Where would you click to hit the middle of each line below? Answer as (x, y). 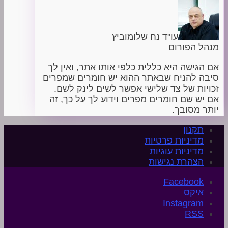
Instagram (183, 203)
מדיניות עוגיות (177, 151)
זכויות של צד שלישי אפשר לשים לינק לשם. (136, 88)
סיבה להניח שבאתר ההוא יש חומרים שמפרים (131, 78)
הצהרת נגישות (176, 162)
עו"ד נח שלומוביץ (145, 36)
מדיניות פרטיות (174, 140)
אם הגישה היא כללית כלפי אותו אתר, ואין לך (133, 67)
